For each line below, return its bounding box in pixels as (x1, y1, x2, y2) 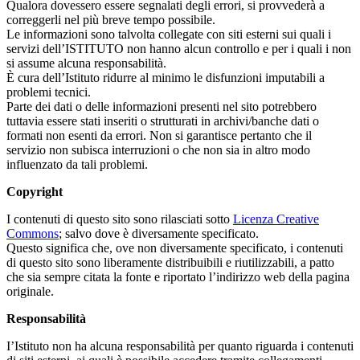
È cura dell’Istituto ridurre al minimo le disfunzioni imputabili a (6, 71, 325, 85)
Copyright (6, 185, 66, 199)
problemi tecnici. (6, 85, 91, 100)
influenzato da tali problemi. (6, 157, 148, 172)
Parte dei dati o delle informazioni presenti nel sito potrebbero (6, 100, 317, 114)
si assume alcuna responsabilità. (6, 56, 166, 71)
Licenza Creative (233, 212, 319, 227)
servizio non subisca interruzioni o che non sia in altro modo (6, 143, 310, 157)
